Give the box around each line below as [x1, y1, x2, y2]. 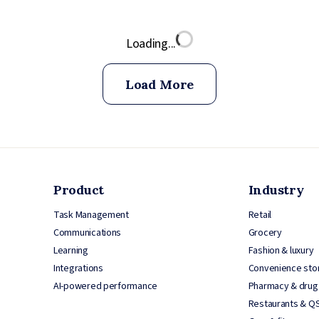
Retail [248, 207, 272, 222]
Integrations [53, 261, 103, 276]
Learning [53, 243, 88, 258]
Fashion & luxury [248, 243, 314, 258]
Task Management [53, 207, 129, 222]
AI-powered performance [53, 278, 158, 293]
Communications [53, 225, 122, 240]
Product [53, 181, 105, 198]
